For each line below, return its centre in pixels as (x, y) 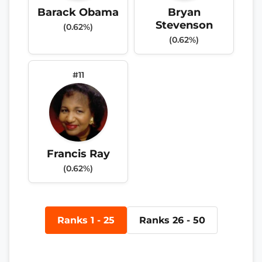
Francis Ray (78, 153)
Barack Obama (78, 12)
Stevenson (184, 25)
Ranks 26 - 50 (172, 220)
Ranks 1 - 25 (86, 220)
